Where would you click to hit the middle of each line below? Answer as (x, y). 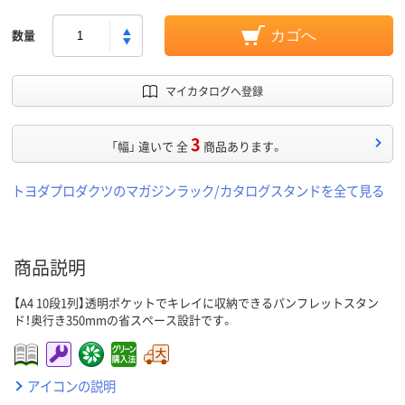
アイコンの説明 (71, 386)
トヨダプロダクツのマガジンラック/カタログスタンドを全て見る (198, 191)
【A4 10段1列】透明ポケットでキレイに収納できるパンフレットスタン (196, 303)
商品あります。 (243, 146)
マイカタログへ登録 (214, 91)
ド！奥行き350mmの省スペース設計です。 (123, 320)
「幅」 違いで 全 (149, 146)
